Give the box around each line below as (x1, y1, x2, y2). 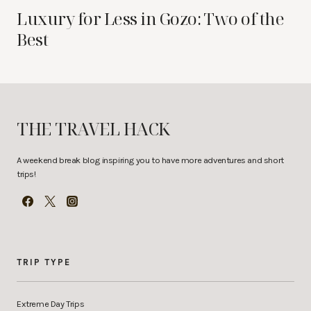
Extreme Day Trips (17, 299, 85, 310)
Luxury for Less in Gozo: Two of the (17, 7, 285, 30)
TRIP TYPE (17, 257, 71, 268)
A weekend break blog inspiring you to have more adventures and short (17, 155, 284, 166)
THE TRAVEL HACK (17, 117, 170, 141)
